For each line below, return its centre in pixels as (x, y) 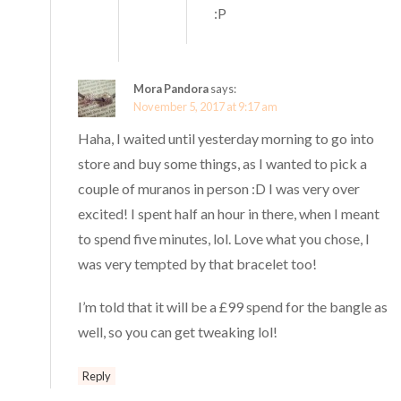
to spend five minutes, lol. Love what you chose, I (224, 239)
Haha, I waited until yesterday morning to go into (226, 139)
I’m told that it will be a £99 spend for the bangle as (233, 307)
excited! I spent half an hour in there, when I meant (229, 214)
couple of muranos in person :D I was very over (219, 189)
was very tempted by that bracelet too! (198, 264)
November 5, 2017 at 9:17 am (206, 107)
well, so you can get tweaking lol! (178, 332)
